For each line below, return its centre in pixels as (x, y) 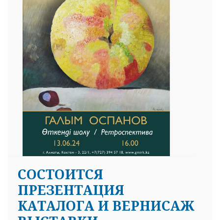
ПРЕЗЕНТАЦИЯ (71, 190)
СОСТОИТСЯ (60, 174)
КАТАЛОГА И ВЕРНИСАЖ (106, 205)
